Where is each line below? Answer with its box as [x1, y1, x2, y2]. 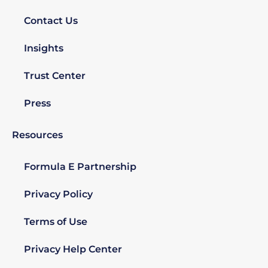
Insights [24, 42, 63, 54]
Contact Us [24, 15, 78, 27]
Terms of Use [24, 216, 87, 228]
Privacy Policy [24, 188, 93, 200]
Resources [12, 129, 63, 141]
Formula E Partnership [24, 161, 136, 173]
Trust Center [24, 70, 86, 82]
